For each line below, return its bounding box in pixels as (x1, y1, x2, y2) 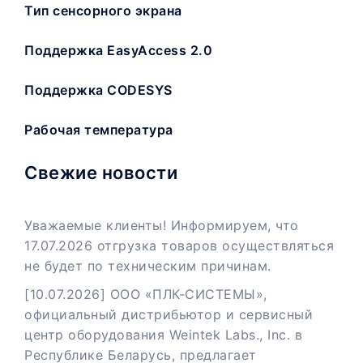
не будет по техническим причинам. (24, 257, 271, 274)
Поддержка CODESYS (24, 81, 173, 98)
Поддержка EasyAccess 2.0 (24, 41, 212, 58)
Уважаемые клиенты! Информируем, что (24, 216, 299, 233)
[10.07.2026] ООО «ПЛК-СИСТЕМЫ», (24, 285, 267, 302)
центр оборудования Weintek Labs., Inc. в (24, 326, 302, 343)
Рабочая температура (24, 121, 173, 138)
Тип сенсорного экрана (24, 2, 182, 19)
